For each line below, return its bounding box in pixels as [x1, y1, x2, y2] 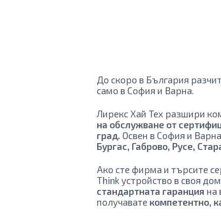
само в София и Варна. [97, 85, 194, 97]
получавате [97, 196, 150, 208]
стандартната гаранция [97, 185, 205, 197]
